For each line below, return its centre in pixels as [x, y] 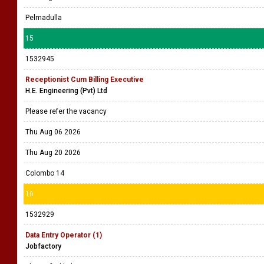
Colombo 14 [45, 173]
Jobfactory [43, 246]
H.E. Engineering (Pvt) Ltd [66, 91]
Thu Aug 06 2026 [53, 132]
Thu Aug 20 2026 [53, 153]
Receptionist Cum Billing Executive [85, 80]
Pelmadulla [44, 18]
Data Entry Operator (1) [64, 235]
